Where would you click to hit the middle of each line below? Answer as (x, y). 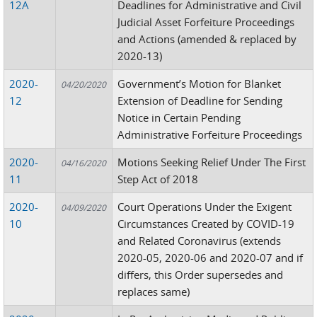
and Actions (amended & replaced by (207, 39)
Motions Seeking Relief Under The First (212, 162)
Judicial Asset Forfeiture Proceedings (206, 22)
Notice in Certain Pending (179, 117)
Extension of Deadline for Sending (200, 100)
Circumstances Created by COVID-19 (206, 224)
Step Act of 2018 (158, 179)
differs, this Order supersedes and (201, 275)
